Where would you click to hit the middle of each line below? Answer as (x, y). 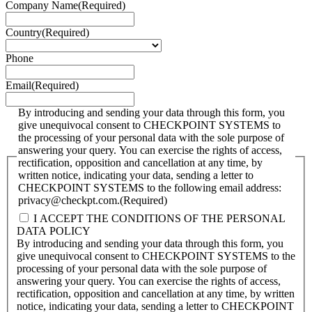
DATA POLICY (54, 231)
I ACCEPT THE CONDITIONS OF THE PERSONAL (159, 218)
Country (24, 32)
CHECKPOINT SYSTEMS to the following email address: (150, 188)
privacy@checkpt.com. (69, 200)
